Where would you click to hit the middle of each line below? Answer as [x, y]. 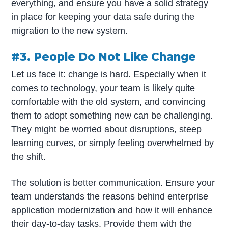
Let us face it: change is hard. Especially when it [109, 74]
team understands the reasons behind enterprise [110, 197]
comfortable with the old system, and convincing [109, 102]
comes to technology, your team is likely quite [103, 88]
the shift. [29, 156]
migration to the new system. [70, 31]
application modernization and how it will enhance [112, 210]
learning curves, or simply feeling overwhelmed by [113, 143]
